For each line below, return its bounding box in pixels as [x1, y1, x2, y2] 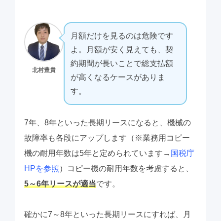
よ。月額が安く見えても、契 [70, 45, 173, 54]
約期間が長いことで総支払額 [70, 59, 173, 68]
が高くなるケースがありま [70, 73, 165, 82]
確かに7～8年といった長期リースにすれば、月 [24, 210, 191, 219]
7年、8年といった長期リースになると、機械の [24, 118, 191, 127]
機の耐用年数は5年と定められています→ [24, 149, 171, 158]
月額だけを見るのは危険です [70, 32, 173, 40]
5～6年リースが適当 [24, 180, 96, 188]
